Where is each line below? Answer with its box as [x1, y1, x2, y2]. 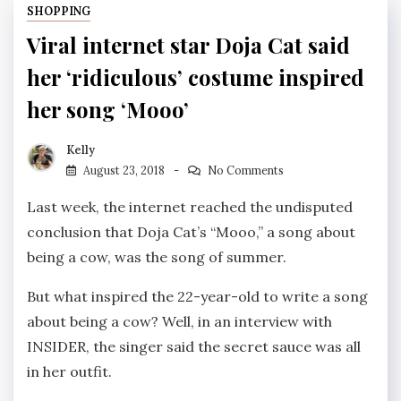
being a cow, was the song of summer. [27, 247, 286, 266]
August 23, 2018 [83, 163, 165, 177]
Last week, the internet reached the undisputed [27, 197, 353, 216]
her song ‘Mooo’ [27, 94, 189, 124]
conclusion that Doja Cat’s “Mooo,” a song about [27, 222, 355, 241]
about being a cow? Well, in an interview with [27, 311, 332, 330]
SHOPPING [27, 4, 90, 18]
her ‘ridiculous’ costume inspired [27, 62, 364, 91]
